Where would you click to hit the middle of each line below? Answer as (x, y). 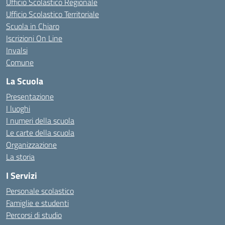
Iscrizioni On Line (34, 38)
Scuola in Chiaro (33, 26)
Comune (20, 62)
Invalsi (17, 50)
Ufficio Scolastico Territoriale (52, 14)
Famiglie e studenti (37, 203)
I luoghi (18, 108)
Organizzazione (31, 145)
